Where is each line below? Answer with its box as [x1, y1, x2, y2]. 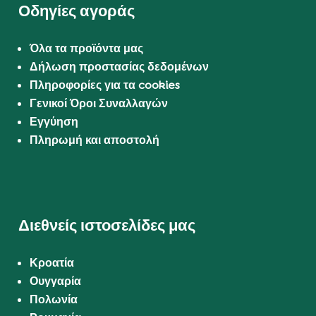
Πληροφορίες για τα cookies [30, 78, 181, 93]
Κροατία [30, 255, 75, 270]
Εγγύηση [30, 114, 79, 130]
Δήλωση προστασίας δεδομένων [30, 59, 209, 75]
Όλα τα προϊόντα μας [30, 41, 144, 56]
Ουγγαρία [30, 273, 82, 288]
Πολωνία [30, 291, 78, 307]
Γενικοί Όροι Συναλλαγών [30, 96, 169, 111]
